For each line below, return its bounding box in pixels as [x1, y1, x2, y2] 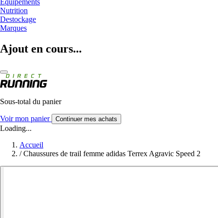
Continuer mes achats [55, 115, 117, 123]
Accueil [19, 140, 43, 149]
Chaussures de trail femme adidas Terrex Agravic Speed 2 [23, 149, 200, 158]
